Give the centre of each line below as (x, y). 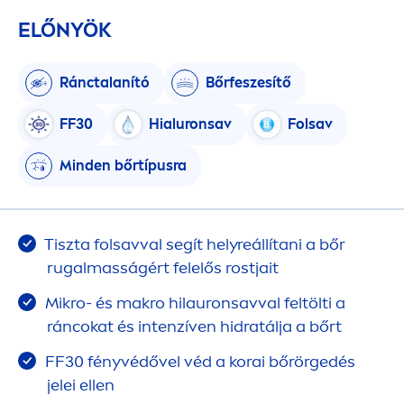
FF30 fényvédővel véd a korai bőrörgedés (198, 361)
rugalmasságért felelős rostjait (163, 267)
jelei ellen (81, 385)
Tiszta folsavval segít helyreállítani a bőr (193, 244)
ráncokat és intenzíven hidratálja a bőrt (194, 326)
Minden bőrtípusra (123, 166)
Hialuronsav (190, 124)
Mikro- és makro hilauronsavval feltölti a (193, 303)
